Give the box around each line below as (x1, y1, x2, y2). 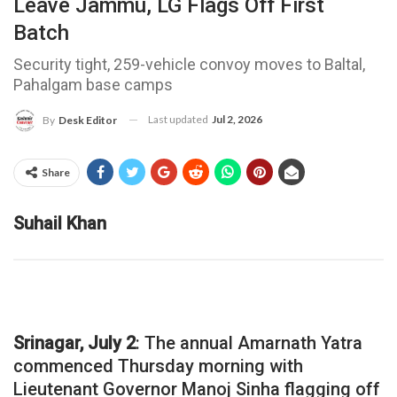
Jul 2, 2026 (212, 112, 262, 126)
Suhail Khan (13, 212, 111, 234)
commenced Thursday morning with (13, 354, 303, 377)
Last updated (148, 112, 210, 126)
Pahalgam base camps (13, 74, 173, 94)
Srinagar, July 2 (13, 331, 136, 354)
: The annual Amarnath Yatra (136, 331, 362, 354)
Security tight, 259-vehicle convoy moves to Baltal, (13, 54, 365, 74)
